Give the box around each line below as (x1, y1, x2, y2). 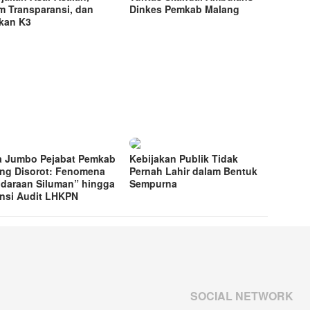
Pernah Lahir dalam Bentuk (129, 164, 258, 179)
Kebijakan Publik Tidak (129, 152, 239, 166)
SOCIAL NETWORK (190, 288, 293, 304)
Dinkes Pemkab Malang (129, 2, 243, 17)
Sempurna (129, 176, 178, 191)
